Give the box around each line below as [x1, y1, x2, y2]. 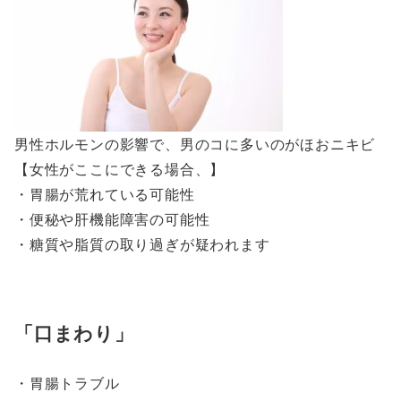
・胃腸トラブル [14, 374, 120, 392]
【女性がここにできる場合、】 [14, 160, 226, 178]
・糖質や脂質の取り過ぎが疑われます [14, 235, 270, 253]
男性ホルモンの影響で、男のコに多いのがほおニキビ [14, 135, 376, 153]
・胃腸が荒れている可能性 [14, 185, 195, 203]
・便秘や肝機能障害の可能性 [14, 210, 210, 228]
